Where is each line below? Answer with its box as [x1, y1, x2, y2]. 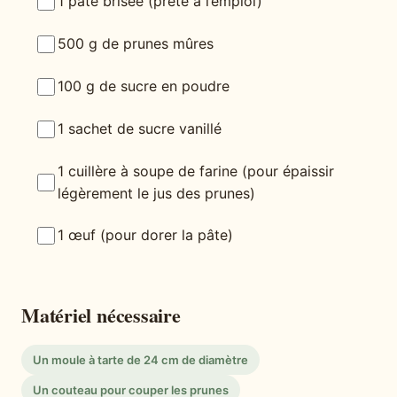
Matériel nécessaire [21, 300, 181, 330]
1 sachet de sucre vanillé [58, 120, 222, 138]
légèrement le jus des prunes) [58, 183, 255, 202]
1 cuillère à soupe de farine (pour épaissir [58, 161, 334, 180]
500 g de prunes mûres [58, 35, 214, 53]
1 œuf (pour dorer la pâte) [58, 226, 233, 245]
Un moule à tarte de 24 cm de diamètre [33, 352, 248, 367]
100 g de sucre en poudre [58, 77, 230, 96]
